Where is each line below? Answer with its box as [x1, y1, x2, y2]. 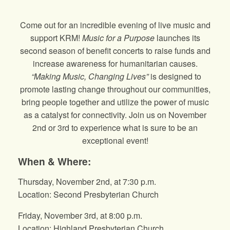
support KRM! [30, 32, 82, 44]
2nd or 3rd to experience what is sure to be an [32, 122, 198, 134]
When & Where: [18, 154, 91, 169]
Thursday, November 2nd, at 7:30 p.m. [18, 175, 156, 187]
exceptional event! [82, 135, 148, 147]
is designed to [150, 70, 201, 83]
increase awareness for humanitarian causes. [32, 57, 198, 70]
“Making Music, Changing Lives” [29, 70, 150, 83]
